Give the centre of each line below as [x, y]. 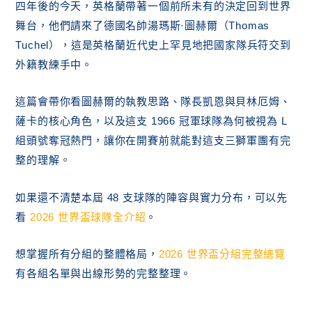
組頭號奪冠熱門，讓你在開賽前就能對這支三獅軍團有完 [153, 141]
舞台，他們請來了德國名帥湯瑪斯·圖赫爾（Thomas [143, 25]
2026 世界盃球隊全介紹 [88, 217]
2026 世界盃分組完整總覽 [222, 254]
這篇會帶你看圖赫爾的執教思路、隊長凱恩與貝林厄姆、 [153, 102]
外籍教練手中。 [54, 64]
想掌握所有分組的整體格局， [87, 254]
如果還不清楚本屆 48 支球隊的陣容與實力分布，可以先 [151, 197]
